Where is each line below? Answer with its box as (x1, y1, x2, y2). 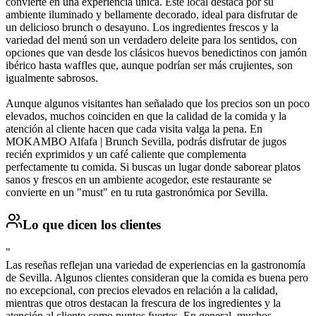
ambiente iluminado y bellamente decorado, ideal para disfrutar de (6, 8, 298, 21)
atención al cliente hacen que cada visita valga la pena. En (6, 123, 262, 135)
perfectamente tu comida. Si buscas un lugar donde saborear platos (6, 161, 300, 174)
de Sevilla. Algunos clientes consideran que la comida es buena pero (6, 271, 308, 284)
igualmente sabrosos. (6, 72, 98, 85)
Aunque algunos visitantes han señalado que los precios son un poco (6, 97, 310, 110)
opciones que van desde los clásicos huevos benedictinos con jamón (6, 47, 307, 59)
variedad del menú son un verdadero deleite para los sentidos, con (6, 34, 297, 47)
